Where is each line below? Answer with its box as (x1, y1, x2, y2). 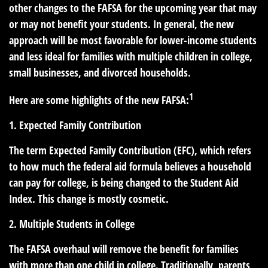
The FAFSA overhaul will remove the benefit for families (9, 241, 239, 256)
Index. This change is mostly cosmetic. (9, 191, 169, 206)
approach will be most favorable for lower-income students (9, 32, 257, 47)
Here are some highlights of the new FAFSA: (9, 92, 189, 107)
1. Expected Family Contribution (9, 117, 141, 132)
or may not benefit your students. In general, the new (9, 16, 234, 31)
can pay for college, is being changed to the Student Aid (9, 175, 239, 190)
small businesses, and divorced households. (9, 65, 191, 80)
